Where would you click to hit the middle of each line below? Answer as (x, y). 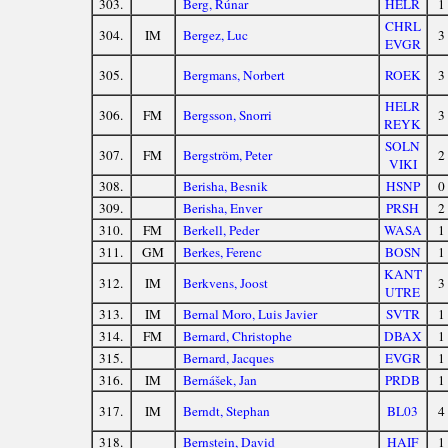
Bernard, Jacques (229, 358)
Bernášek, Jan (220, 380)
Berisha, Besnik (226, 186)
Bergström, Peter (228, 155)
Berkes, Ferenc (223, 252)
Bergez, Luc (216, 35)
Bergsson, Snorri (228, 115)
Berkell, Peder (221, 230)
